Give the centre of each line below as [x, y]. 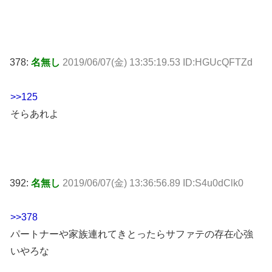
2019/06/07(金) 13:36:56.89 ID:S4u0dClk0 [153, 183]
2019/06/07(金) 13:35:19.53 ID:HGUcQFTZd [158, 63]
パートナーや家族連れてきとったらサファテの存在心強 [132, 234]
